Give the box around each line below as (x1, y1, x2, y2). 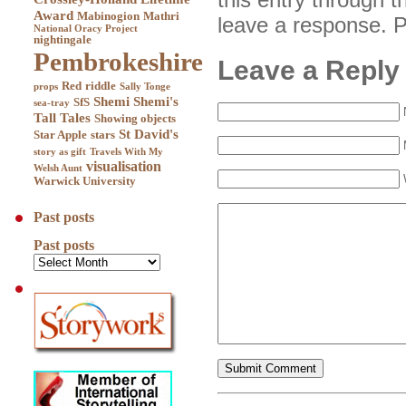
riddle (85, 79, 116, 92)
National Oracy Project (34, 23, 138, 34)
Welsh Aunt (34, 162, 82, 173)
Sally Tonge (120, 81, 170, 92)
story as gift (34, 146, 86, 157)
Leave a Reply (217, 54, 400, 85)
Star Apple (34, 128, 87, 141)
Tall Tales (34, 110, 91, 125)
